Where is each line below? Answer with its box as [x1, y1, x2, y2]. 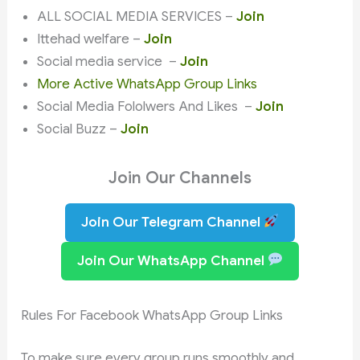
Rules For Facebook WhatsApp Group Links [21, 306, 284, 324]
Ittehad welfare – [37, 30, 145, 47]
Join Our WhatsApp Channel [76, 252, 268, 269]
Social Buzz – [37, 120, 121, 137]
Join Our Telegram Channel [80, 213, 264, 231]
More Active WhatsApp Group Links [37, 75, 258, 92]
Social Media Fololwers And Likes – [37, 97, 256, 115]
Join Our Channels [108, 167, 252, 188]
